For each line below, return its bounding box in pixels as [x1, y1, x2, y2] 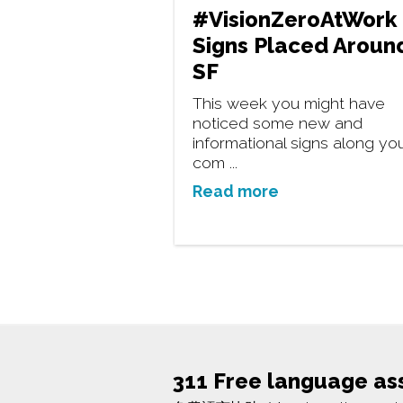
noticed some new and [193, 113, 363, 132]
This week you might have [193, 94, 385, 112]
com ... [193, 153, 237, 172]
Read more [193, 182, 279, 201]
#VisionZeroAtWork [193, 6, 397, 32]
